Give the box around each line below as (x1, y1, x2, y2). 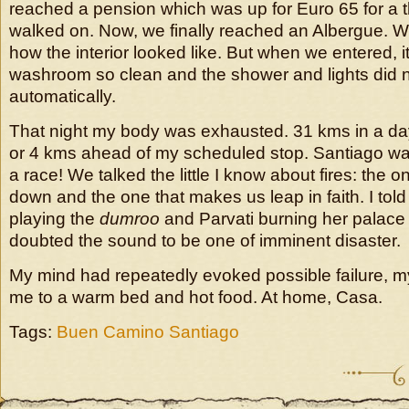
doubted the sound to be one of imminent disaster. (9, 231, 401, 250)
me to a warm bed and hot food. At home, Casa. (9, 288, 383, 307)
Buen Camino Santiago (57, 322, 239, 341)
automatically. (9, 87, 116, 106)
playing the (9, 209, 100, 228)
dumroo (100, 209, 160, 228)
